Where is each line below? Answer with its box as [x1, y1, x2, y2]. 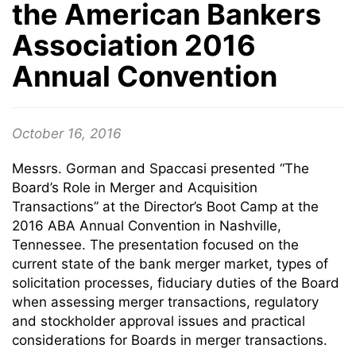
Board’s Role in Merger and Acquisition [12, 180, 257, 195]
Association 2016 [12, 28, 256, 63]
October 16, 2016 [12, 126, 122, 141]
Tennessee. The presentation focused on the [12, 237, 299, 253]
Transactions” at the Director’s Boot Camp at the [12, 199, 319, 215]
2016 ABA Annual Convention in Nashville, [12, 218, 281, 234]
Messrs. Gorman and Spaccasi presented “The [12, 161, 309, 176]
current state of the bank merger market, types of [12, 256, 328, 272]
